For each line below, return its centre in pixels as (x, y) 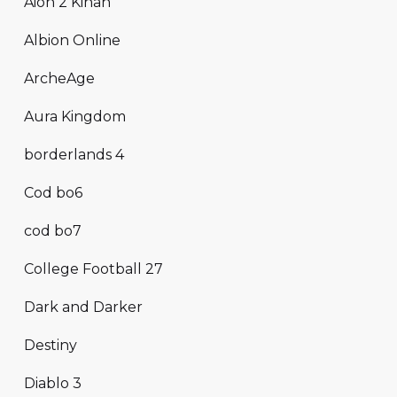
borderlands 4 (74, 154)
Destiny (51, 345)
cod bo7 (53, 230)
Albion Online (72, 40)
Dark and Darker (83, 307)
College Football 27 (93, 269)
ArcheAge (59, 78)
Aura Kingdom (75, 116)
